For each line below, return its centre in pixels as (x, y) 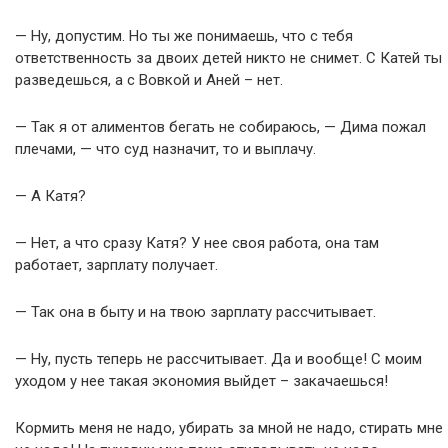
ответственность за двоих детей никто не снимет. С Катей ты (228, 58)
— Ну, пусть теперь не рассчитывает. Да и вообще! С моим (218, 359)
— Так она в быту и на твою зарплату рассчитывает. (195, 312)
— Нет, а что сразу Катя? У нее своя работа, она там (197, 243)
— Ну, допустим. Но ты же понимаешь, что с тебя (184, 36)
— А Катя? (50, 196)
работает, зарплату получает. (116, 265)
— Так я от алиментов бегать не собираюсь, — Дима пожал (220, 127)
